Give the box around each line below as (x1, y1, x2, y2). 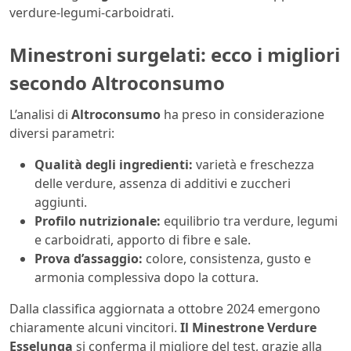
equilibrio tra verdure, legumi (161, 212, 338, 230)
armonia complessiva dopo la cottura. (34, 268, 259, 286)
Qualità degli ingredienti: (34, 155, 193, 173)
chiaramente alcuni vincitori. (9, 318, 177, 336)
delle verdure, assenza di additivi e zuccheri (34, 174, 291, 192)
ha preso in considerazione (161, 105, 324, 123)
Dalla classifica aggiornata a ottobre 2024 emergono (9, 299, 320, 317)
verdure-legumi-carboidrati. (9, 4, 174, 22)
